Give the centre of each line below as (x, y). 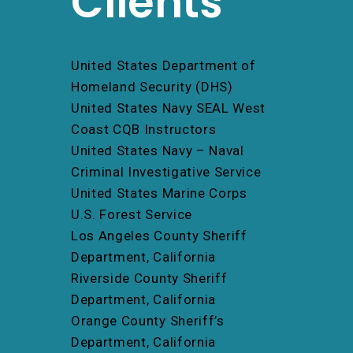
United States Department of (163, 65)
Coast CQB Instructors (144, 129)
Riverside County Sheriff (149, 278)
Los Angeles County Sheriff (159, 235)
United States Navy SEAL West (169, 108)
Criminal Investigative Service (166, 171)
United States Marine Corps (159, 193)
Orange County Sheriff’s (148, 320)
